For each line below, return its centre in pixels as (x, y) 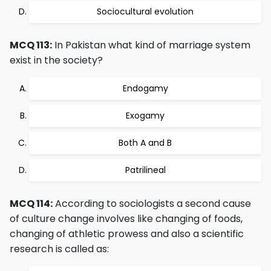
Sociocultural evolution (145, 11)
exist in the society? (56, 60)
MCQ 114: (31, 204)
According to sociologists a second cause (152, 204)
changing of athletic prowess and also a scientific (127, 234)
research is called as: (59, 249)
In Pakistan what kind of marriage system (151, 45)
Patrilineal (145, 170)
